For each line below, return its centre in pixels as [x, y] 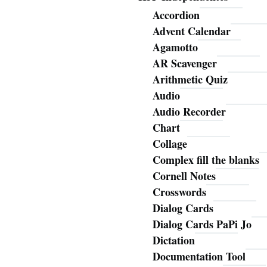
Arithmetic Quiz [190, 80]
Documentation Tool [199, 257]
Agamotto [175, 47]
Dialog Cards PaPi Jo [202, 224]
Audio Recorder [189, 112]
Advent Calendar [191, 31]
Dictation [173, 240]
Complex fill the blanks [206, 160]
